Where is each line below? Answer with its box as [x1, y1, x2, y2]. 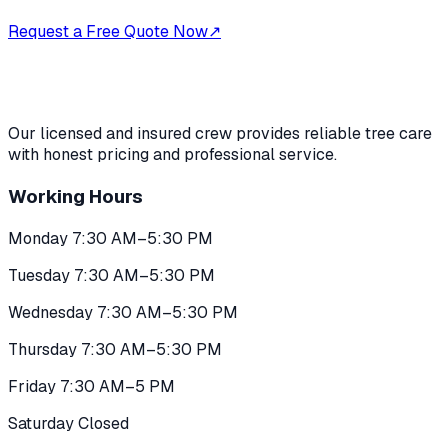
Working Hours [8, 183, 143, 209]
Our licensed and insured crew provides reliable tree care [8, 123, 432, 145]
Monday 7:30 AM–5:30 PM [8, 227, 213, 249]
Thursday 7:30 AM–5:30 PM [8, 338, 222, 360]
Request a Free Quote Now [8, 21, 208, 43]
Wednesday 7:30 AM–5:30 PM [8, 301, 238, 323]
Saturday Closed [8, 412, 129, 434]
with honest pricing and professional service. [8, 144, 337, 166]
